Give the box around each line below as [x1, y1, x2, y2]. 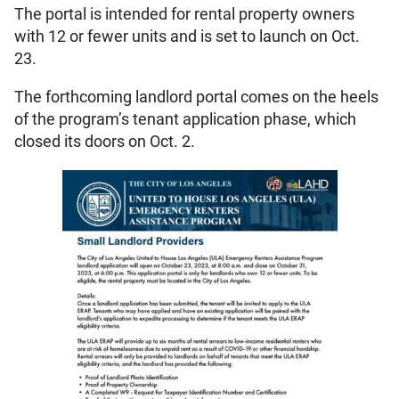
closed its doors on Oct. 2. [14, 132, 202, 152]
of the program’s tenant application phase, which [14, 110, 356, 130]
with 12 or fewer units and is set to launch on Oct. [14, 26, 360, 46]
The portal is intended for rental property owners [14, 4, 354, 24]
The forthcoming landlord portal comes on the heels [14, 87, 379, 108]
